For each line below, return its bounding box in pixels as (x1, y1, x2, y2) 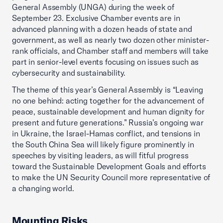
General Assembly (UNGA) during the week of (12, 2, 174, 12)
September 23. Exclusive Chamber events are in (12, 13, 180, 23)
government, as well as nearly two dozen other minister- (12, 35, 210, 45)
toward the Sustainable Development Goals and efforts (12, 161, 206, 171)
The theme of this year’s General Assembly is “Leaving (12, 85, 203, 95)
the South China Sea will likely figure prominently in (12, 139, 194, 149)
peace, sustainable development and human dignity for (12, 107, 205, 116)
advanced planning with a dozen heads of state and (12, 24, 192, 34)
